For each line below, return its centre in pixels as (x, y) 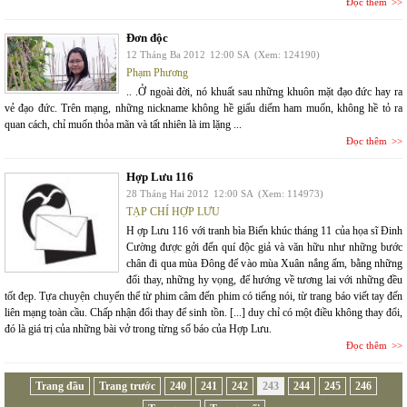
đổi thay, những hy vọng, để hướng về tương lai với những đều (264, 280)
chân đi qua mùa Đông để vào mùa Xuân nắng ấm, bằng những (264, 263)
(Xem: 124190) (287, 55)
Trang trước (127, 386)
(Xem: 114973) (291, 194)
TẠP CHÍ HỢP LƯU (173, 212)
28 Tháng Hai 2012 (168, 194)
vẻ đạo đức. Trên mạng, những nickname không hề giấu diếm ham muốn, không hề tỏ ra (203, 108)
